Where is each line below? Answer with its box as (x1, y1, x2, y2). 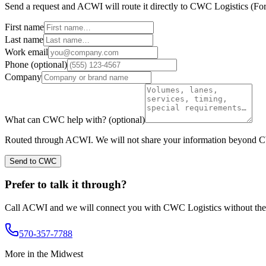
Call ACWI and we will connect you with (5, 202, 163, 213)
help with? (65, 114, 106, 125)
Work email (5, 46, 48, 57)
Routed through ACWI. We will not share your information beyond (5, 134, 259, 145)
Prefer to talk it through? (5, 178, 127, 191)
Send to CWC (9, 156, 56, 166)
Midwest (50, 249, 83, 259)
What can (5, 114, 43, 125)
